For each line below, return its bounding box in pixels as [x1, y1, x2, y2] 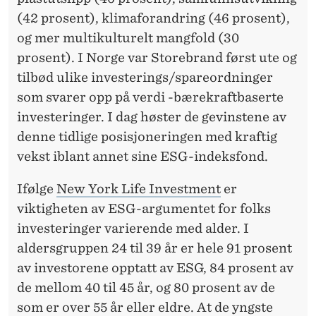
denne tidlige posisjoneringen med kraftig [17, 128, 277, 144]
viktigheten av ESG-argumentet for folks [17, 200, 271, 216]
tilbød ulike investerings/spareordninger [17, 69, 273, 85]
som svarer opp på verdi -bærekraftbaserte [17, 89, 284, 104]
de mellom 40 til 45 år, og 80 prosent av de [17, 279, 275, 295]
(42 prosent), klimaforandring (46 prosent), [17, 10, 290, 25]
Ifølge [17, 181, 56, 196]
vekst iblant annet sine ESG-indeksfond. [17, 148, 268, 164]
